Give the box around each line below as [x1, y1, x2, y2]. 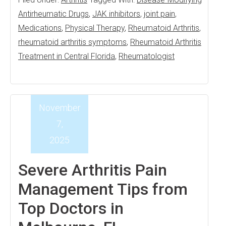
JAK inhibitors [92, 9, 140, 19]
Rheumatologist [119, 51, 175, 61]
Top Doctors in [18, 199, 124, 218]
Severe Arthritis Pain [18, 160, 167, 180]
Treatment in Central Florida [18, 51, 115, 61]
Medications [18, 23, 62, 33]
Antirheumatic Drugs [18, 9, 89, 19]
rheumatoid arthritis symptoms [18, 37, 127, 47]
